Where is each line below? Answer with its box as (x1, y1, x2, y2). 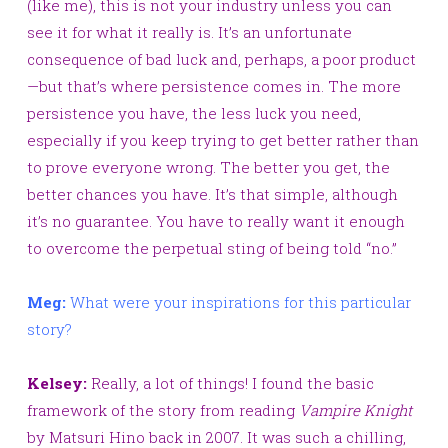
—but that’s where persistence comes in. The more (27, 75, 401, 96)
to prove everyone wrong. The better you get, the (27, 156, 390, 177)
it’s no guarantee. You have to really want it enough (27, 210, 405, 231)
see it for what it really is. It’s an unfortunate (27, 21, 352, 42)
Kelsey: (27, 372, 91, 393)
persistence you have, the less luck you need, (27, 102, 361, 123)
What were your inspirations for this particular (70, 291, 411, 312)
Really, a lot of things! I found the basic (91, 372, 374, 393)
